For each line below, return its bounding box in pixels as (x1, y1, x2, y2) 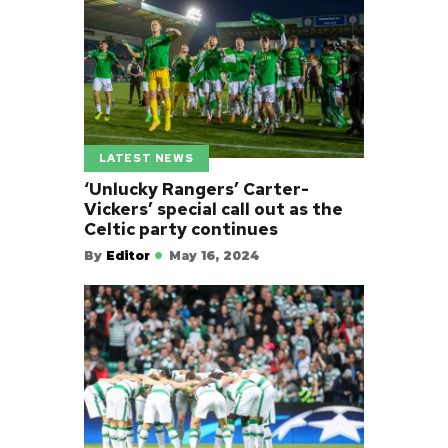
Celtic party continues (84, 218, 278, 241)
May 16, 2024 (169, 247, 260, 263)
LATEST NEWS (99, 151, 194, 166)
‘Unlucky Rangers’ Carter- (84, 178, 309, 201)
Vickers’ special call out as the (84, 198, 343, 221)
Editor (106, 247, 150, 263)
